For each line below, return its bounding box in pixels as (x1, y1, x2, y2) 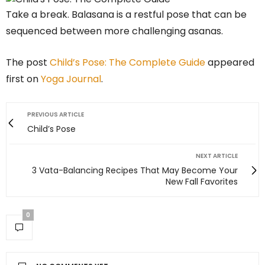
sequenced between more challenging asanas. (6, 24, 223, 38)
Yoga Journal (41, 72, 101, 86)
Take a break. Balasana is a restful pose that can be (6, 7, 247, 21)
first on (6, 72, 41, 86)
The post (6, 55, 50, 69)
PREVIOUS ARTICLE (27, 109, 84, 119)
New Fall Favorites (166, 175, 238, 188)
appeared (205, 55, 254, 69)
